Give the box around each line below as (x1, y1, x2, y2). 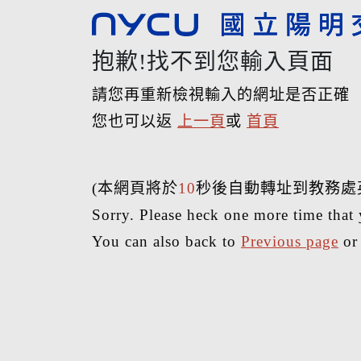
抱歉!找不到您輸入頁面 (92, 49, 334, 74)
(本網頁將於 (92, 180, 178, 197)
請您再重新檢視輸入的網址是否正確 (92, 86, 350, 103)
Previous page (241, 233, 338, 250)
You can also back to (92, 233, 241, 250)
